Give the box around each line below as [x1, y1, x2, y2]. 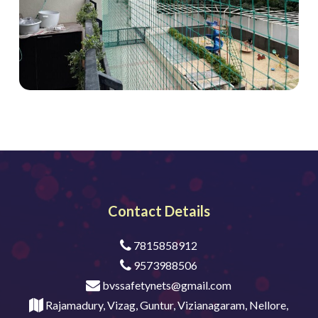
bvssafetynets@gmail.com [100, 278, 232, 292]
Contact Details [107, 202, 210, 219]
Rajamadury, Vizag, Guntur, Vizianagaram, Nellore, [43, 297, 289, 312]
